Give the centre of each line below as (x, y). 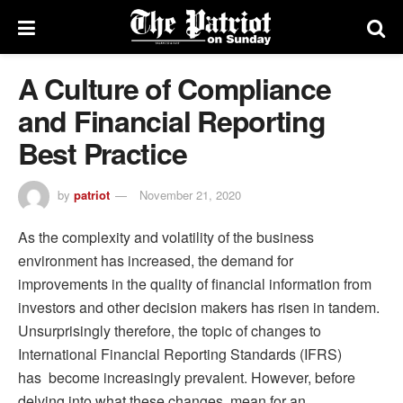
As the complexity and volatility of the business (166, 237)
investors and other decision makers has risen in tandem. (199, 307)
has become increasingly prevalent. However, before (187, 377)
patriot (92, 194)
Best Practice (103, 153)
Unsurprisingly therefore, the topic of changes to (170, 330)
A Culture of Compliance (175, 88)
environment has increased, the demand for (156, 260)
